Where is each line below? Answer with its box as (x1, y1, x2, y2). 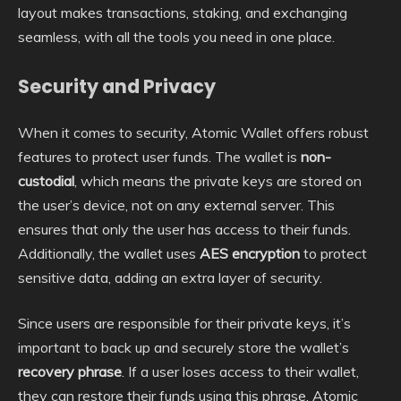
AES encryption (200, 243, 300, 262)
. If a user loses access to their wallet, (122, 362, 359, 380)
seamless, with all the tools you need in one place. (18, 28, 335, 47)
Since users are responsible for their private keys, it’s (18, 313, 351, 332)
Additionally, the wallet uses (18, 243, 200, 262)
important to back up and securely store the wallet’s (18, 337, 349, 356)
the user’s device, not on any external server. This (18, 195, 335, 214)
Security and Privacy (18, 73, 216, 100)
